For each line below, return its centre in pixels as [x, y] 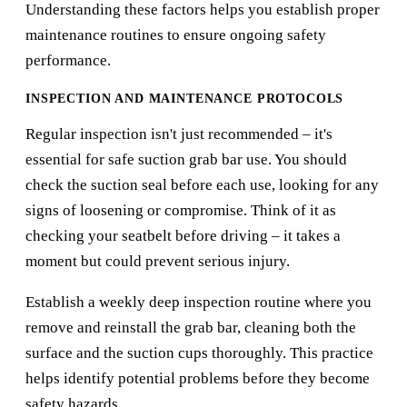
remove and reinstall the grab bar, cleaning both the [191, 328]
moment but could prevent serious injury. [158, 262]
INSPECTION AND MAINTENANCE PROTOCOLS [185, 99]
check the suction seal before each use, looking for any [202, 185]
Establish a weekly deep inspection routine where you [199, 303]
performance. [68, 61]
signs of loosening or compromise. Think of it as [181, 211]
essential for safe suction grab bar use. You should [186, 160]
